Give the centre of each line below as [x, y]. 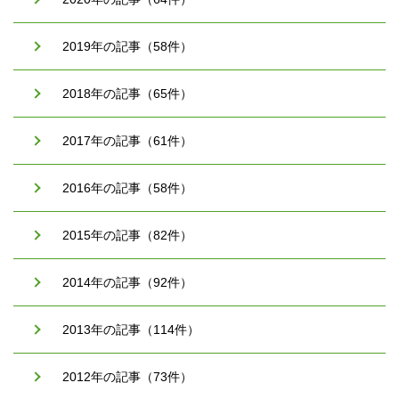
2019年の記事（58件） [127, 46]
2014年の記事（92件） [127, 282]
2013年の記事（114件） [131, 329]
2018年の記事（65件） [127, 93]
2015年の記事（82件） [127, 235]
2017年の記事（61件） [127, 140]
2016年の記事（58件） [127, 187]
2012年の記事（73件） [127, 376]
